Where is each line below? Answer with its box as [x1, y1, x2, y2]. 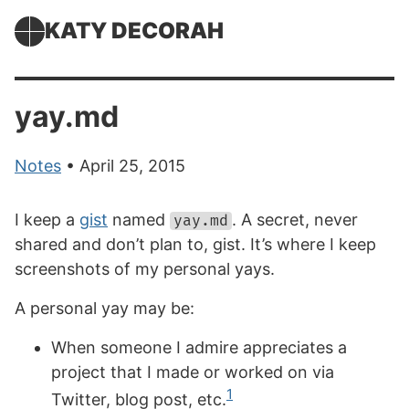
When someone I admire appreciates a [51, 338, 347, 357]
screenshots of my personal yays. [15, 259, 275, 278]
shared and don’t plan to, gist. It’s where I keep [15, 235, 376, 254]
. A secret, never [232, 210, 358, 229]
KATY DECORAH [45, 17, 224, 44]
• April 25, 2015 [61, 156, 185, 175]
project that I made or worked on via [51, 362, 334, 382]
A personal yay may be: [15, 299, 194, 318]
